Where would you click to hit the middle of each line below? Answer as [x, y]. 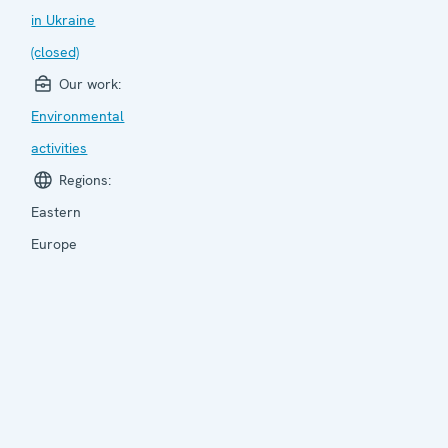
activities [59, 148]
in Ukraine [63, 20]
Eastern [56, 212]
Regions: [83, 180]
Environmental [78, 116]
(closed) [55, 52]
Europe [54, 244]
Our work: [88, 84]
